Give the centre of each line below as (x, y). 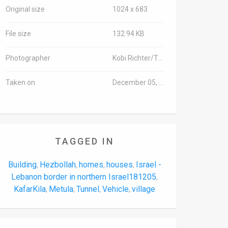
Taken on (20, 82)
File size (18, 34)
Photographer (28, 58)
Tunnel (88, 189)
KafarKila (30, 189)
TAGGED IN (84, 141)
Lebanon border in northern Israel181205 (84, 177)
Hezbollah (58, 165)
